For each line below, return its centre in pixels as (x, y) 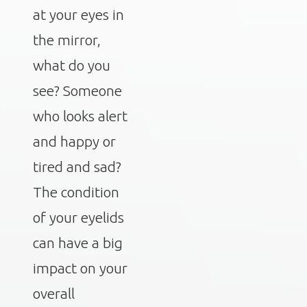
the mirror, (67, 40)
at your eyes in (78, 14)
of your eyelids (78, 217)
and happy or (74, 141)
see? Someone (77, 90)
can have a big (78, 243)
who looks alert (80, 116)
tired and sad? (77, 167)
